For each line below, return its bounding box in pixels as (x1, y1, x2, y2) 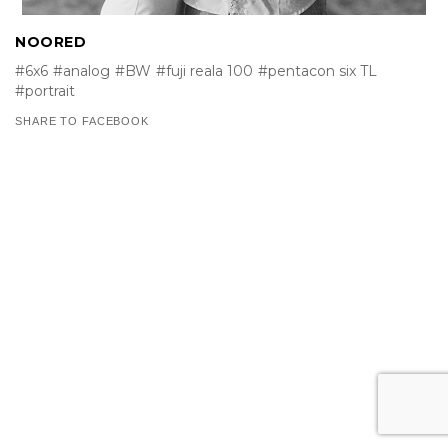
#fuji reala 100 (156, 62, 253, 81)
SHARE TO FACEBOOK (15, 115, 149, 128)
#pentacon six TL (258, 62, 377, 81)
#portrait (15, 82, 75, 101)
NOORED (15, 33, 87, 52)
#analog (53, 62, 110, 81)
